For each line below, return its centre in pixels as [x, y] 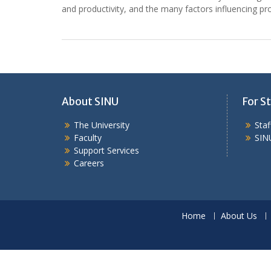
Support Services [106, 150]
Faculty [88, 138]
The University [102, 125]
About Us [239, 216]
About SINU [90, 102]
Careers [89, 163]
